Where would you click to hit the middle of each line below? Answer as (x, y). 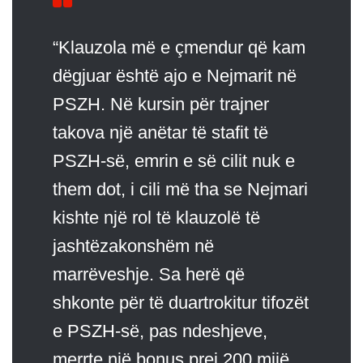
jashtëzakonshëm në (133, 246)
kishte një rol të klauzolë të (156, 217)
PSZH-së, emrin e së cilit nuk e (174, 160)
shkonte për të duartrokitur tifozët (181, 302)
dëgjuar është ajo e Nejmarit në (175, 75)
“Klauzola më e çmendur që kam (179, 47)
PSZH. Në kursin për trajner (161, 104)
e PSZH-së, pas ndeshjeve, (160, 331)
